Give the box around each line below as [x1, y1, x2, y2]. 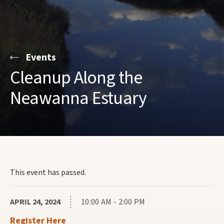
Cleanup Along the [10, 65, 142, 90]
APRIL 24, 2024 [10, 196, 60, 207]
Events [25, 50, 56, 64]
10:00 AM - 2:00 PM [81, 196, 145, 207]
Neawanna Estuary [10, 85, 147, 111]
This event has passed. [10, 167, 86, 178]
